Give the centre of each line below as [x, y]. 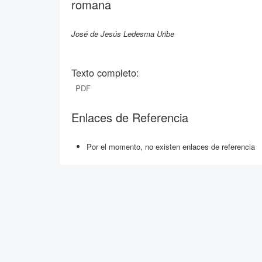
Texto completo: [105, 72]
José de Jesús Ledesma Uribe [123, 33]
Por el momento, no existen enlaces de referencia [171, 146]
